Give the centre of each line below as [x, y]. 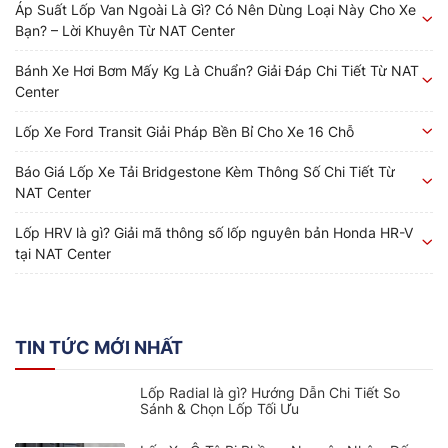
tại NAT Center [63, 253]
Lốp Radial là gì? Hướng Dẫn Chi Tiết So [270, 392]
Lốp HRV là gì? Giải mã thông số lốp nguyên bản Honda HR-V [214, 232]
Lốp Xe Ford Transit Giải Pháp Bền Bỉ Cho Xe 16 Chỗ [184, 131]
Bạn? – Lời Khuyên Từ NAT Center [125, 30]
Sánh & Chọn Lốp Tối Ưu [219, 408]
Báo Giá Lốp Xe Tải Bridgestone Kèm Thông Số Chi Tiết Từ [205, 171]
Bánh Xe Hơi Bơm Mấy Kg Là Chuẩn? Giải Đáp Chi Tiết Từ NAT [217, 70]
